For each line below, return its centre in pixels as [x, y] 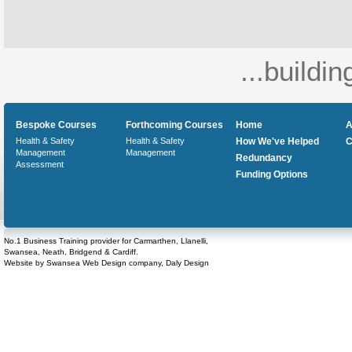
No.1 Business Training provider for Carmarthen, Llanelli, [106, 241]
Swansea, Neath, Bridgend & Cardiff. [71, 252]
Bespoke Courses [56, 125]
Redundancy [264, 158]
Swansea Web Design [86, 263]
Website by [25, 263]
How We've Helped [277, 141]
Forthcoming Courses [174, 125]
